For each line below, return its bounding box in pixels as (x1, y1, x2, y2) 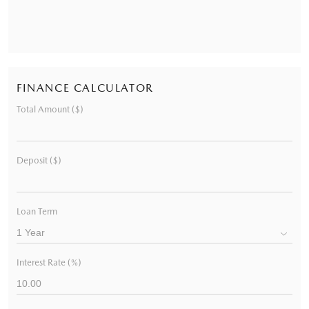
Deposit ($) (17, 154, 61, 166)
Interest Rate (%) (17, 257, 81, 268)
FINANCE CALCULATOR (17, 81, 154, 94)
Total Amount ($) (17, 103, 83, 114)
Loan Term (17, 206, 57, 217)
